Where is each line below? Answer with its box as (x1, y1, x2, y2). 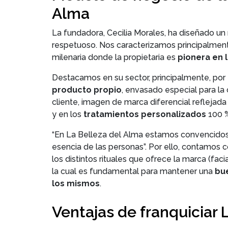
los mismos (52, 179, 100, 188)
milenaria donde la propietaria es (52, 52, 176, 62)
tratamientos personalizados (83, 109, 208, 119)
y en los (52, 109, 83, 119)
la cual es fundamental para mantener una (52, 166, 213, 176)
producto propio (52, 85, 122, 95)
